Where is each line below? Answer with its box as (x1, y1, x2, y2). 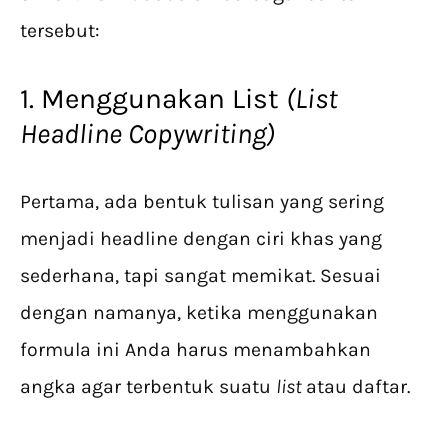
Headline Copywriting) (20, 117, 281, 151)
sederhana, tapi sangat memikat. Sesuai (20, 264, 381, 288)
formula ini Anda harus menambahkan (20, 338, 371, 362)
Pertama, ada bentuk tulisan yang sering (20, 190, 384, 214)
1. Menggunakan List (20, 82, 286, 116)
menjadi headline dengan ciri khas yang (20, 227, 382, 251)
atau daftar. (306, 375, 415, 399)
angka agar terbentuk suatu (20, 375, 276, 399)
